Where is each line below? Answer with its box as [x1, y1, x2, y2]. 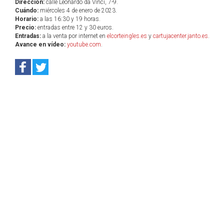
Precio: [15, 24, 36, 31]
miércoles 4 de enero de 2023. [38, 7, 117, 14]
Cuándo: [15, 7, 38, 14]
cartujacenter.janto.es [153, 32, 208, 39]
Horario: [15, 15, 38, 22]
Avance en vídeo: [15, 41, 65, 48]
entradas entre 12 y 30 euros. [36, 24, 113, 31]
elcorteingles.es [107, 32, 147, 39]
